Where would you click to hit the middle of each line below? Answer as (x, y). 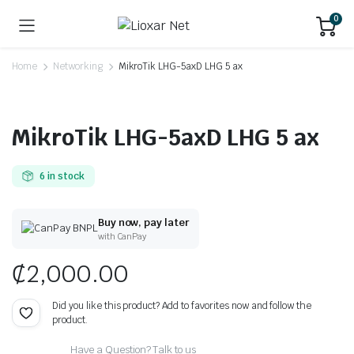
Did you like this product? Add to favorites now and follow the (182, 306)
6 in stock (62, 177)
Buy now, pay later (144, 223)
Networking (77, 66)
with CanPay (122, 237)
